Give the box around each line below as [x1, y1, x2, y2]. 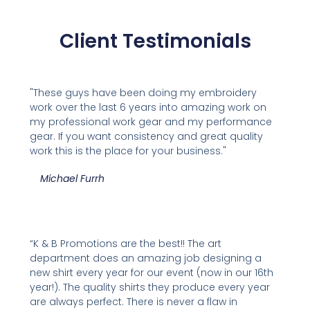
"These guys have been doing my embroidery [29, 85, 257, 100]
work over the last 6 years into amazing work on [29, 100, 266, 114]
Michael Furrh [39, 171, 104, 185]
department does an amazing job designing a [29, 251, 262, 266]
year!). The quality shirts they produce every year [29, 280, 270, 295]
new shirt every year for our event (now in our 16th [29, 266, 273, 280]
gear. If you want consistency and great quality [29, 129, 263, 143]
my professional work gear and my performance [29, 114, 272, 129]
